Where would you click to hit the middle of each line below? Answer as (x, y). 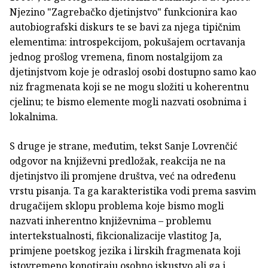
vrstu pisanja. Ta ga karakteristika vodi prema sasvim (133, 191)
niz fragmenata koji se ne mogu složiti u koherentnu (129, 86)
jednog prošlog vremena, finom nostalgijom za (116, 57)
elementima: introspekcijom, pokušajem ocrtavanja (127, 42)
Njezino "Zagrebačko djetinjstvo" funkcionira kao (123, 12)
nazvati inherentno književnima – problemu (110, 220)
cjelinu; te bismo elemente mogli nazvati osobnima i (128, 101)
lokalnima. (34, 116)
